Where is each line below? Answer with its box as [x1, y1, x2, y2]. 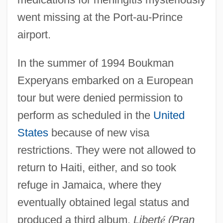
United [153, 109, 185, 121]
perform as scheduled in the [17, 109, 153, 121]
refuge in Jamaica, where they [17, 178, 161, 191]
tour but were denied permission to [17, 91, 183, 104]
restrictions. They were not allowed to [17, 143, 196, 156]
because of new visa [48, 126, 149, 139]
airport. [17, 28, 51, 41]
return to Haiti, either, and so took [17, 161, 176, 174]
